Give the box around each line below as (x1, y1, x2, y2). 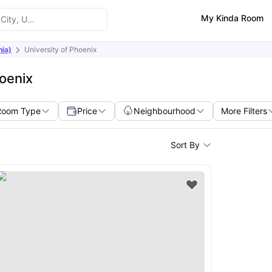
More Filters (221, 106, 268, 116)
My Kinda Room (200, 12, 263, 23)
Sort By (170, 140, 200, 150)
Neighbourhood (134, 106, 196, 116)
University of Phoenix (24, 45, 97, 54)
